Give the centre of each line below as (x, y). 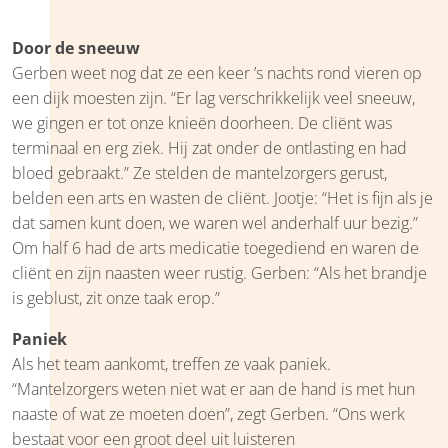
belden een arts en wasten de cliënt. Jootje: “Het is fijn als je (222, 197)
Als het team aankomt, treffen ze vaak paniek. (171, 363)
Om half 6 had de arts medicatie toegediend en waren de (215, 247)
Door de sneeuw (76, 47)
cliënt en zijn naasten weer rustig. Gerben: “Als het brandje (219, 272)
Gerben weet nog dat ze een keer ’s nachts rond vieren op (217, 72)
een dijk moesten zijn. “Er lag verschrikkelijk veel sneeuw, (213, 97)
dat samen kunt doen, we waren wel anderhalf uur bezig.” (215, 222)
